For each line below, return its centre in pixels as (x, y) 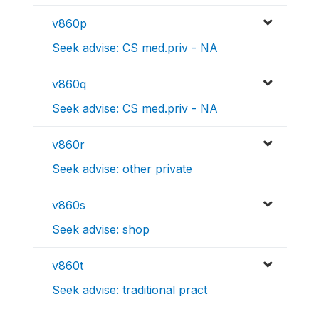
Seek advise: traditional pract (130, 290)
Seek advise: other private (122, 169)
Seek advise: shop (101, 230)
